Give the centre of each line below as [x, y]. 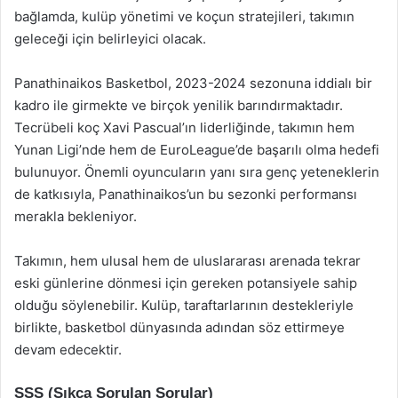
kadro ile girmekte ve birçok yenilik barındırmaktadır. [179, 105]
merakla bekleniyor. [76, 216]
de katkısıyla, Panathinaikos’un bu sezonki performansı [186, 194]
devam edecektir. [68, 350]
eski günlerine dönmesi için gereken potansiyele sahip [186, 283]
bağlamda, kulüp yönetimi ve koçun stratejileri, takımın [184, 16]
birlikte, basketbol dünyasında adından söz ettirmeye [179, 327]
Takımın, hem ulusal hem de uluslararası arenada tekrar [187, 261]
